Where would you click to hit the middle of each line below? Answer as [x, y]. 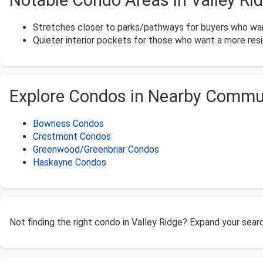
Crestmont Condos [72, 137]
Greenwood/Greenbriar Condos [96, 150]
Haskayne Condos [70, 163]
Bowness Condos [68, 124]
